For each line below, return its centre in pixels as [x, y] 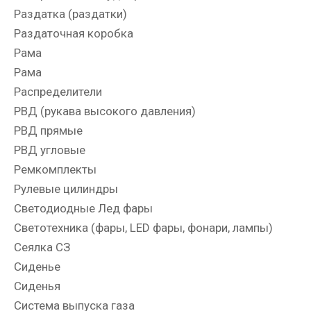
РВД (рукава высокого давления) [105, 111]
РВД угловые [50, 150]
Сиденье [37, 267]
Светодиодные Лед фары [83, 209]
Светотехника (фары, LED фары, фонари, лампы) [143, 228]
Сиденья [37, 286]
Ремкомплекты [55, 170]
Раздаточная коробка [74, 34]
